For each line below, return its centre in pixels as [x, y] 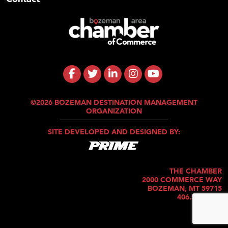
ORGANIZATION [114, 111]
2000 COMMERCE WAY [182, 180]
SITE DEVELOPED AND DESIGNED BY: [114, 132]
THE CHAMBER [196, 171]
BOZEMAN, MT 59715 [185, 189]
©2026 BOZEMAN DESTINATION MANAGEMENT [114, 102]
